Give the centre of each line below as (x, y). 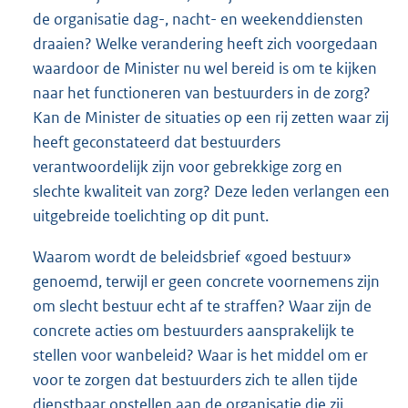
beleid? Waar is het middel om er (256, 356)
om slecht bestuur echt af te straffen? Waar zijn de (202, 306)
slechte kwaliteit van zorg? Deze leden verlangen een (211, 191)
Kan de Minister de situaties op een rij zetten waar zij (211, 117)
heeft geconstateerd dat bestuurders (157, 142)
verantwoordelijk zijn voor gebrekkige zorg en (188, 167)
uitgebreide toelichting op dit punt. (151, 216)
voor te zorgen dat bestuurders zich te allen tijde (195, 380)
